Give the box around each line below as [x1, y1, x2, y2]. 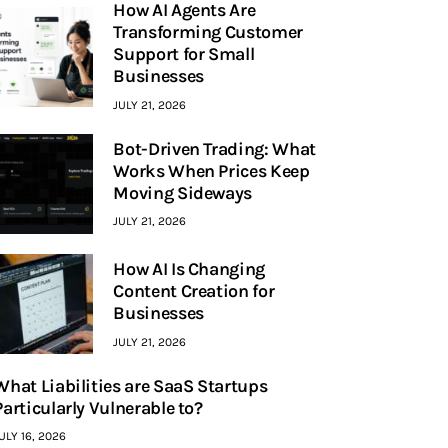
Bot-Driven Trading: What [113, 137, 316, 160]
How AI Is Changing [113, 258, 265, 281]
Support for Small [113, 43, 255, 66]
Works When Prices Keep [113, 159, 310, 182]
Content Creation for [113, 280, 275, 303]
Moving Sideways [113, 181, 253, 204]
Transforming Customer [113, 21, 303, 44]
